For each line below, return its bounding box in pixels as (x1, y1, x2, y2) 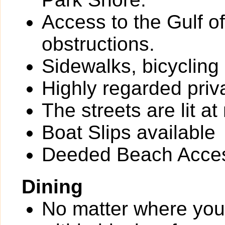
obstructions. (42, 33, 155, 55)
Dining (22, 176, 83, 197)
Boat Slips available (42, 122, 215, 143)
